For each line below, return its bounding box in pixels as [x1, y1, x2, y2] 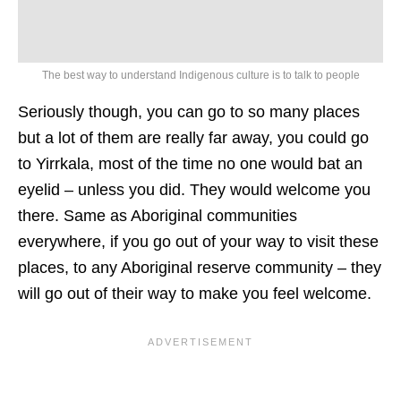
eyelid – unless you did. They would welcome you [18, 180, 371, 199]
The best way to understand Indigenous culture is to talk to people [41, 68, 360, 81]
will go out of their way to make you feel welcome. [18, 284, 371, 303]
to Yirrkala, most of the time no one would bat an [18, 154, 363, 173]
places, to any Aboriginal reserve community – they [18, 258, 381, 277]
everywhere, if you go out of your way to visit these [18, 232, 379, 251]
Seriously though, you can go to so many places [18, 102, 360, 121]
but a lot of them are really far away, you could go [18, 128, 369, 147]
